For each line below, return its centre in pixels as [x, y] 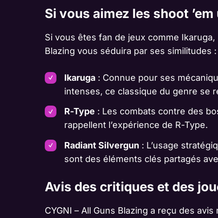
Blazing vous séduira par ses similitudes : [131, 51]
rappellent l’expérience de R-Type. [136, 125]
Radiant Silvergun [101, 145]
